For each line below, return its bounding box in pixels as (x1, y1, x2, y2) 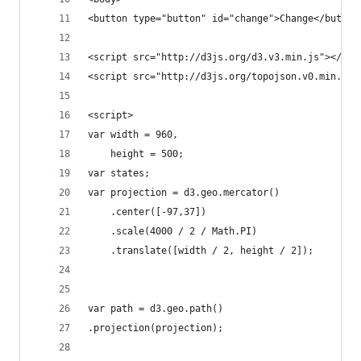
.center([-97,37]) (88, 206, 206, 218)
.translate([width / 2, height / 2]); (88, 245, 313, 256)
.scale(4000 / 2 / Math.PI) (88, 226, 257, 237)
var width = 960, (88, 129, 178, 140)
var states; (88, 168, 150, 179)
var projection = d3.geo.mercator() (88, 187, 280, 198)
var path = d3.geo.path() (88, 303, 223, 314)
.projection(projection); (88, 322, 223, 334)
